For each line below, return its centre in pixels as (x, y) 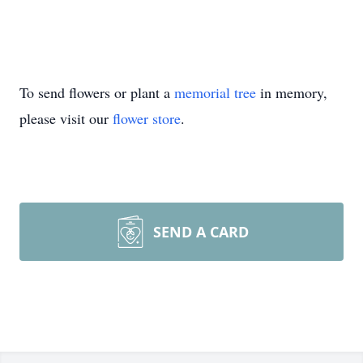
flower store (147, 118)
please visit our (66, 118)
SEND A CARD (201, 232)
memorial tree (215, 92)
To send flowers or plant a (97, 92)
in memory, (292, 92)
